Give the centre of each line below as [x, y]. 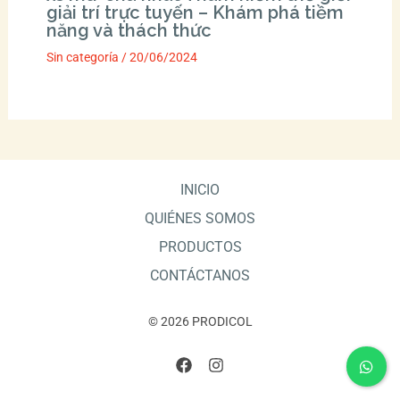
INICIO [200, 190]
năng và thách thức [129, 31]
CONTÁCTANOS [200, 276]
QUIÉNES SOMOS [200, 219]
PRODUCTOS [200, 247]
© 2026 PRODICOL [200, 322]
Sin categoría [82, 58]
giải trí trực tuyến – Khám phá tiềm [195, 13]
